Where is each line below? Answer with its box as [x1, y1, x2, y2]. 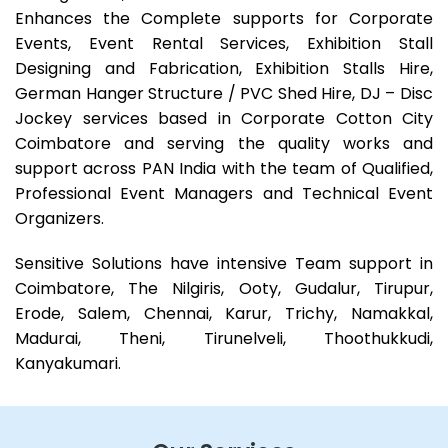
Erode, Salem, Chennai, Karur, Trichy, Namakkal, [15, 301, 433, 325]
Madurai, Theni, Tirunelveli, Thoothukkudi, [15, 326, 433, 350]
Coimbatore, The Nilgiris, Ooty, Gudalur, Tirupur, [15, 276, 433, 300]
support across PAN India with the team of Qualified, [15, 156, 433, 180]
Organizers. [15, 206, 104, 230]
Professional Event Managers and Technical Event [15, 181, 433, 205]
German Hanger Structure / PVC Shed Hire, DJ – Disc [15, 81, 433, 105]
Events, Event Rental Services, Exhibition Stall [15, 31, 433, 55]
